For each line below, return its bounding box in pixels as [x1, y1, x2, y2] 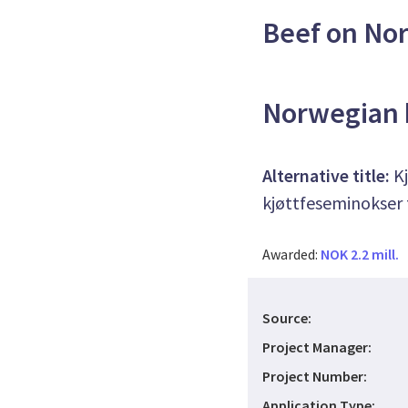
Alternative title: [262, 164, 390, 187]
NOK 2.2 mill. [321, 245, 399, 263]
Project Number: [262, 367, 367, 385]
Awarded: [262, 245, 321, 263]
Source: [262, 309, 311, 327]
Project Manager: [262, 338, 372, 356]
